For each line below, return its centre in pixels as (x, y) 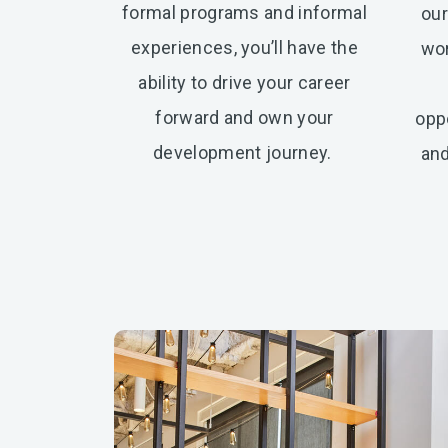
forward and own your (244, 117)
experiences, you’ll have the (244, 47)
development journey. (244, 152)
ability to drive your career (244, 82)
